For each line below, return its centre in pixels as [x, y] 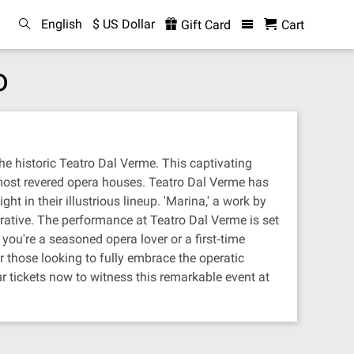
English [61, 24]
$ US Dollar [123, 24]
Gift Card [204, 25]
